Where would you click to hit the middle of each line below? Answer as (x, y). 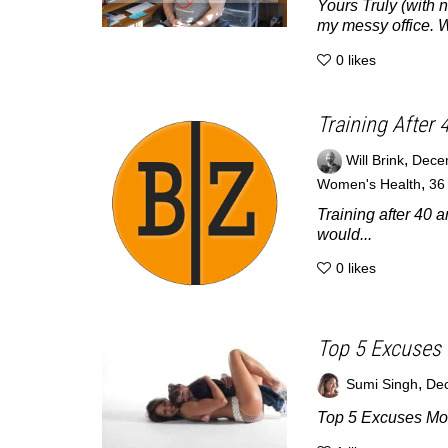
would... (344, 234)
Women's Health (368, 184)
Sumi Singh (381, 385)
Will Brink (374, 160)
